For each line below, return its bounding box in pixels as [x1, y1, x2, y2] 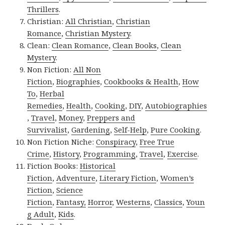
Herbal [40, 88, 65, 98]
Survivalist [27, 124, 68, 135]
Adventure [56, 172, 96, 183]
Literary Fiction [99, 172, 157, 183]
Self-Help [114, 124, 147, 135]
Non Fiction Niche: [27, 136, 96, 147]
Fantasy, [56, 196, 86, 207]
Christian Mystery [65, 28, 131, 38]
